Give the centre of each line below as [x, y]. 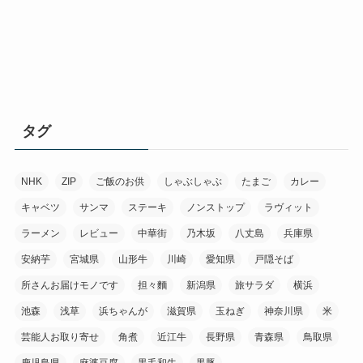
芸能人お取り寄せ [60, 337]
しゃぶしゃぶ [192, 181]
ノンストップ [215, 207]
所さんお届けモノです [69, 285]
